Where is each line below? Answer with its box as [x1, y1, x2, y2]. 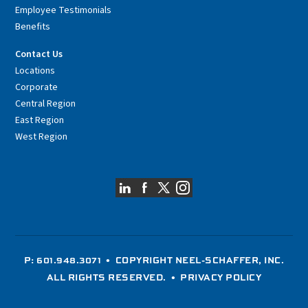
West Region [15, 130, 68, 144]
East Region [15, 113, 65, 128]
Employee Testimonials [15, 3, 112, 18]
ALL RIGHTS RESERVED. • [46, 270, 181, 283]
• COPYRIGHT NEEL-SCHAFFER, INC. [101, 253, 285, 266]
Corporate [15, 80, 58, 95]
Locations [15, 64, 56, 78]
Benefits [15, 20, 51, 34]
